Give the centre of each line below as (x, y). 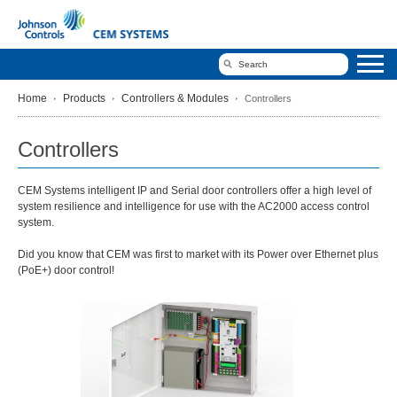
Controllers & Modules (175, 98)
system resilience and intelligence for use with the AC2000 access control (194, 206)
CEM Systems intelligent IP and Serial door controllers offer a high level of (195, 190)
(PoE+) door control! (66, 270)
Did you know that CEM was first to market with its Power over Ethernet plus (198, 254)
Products (84, 98)
